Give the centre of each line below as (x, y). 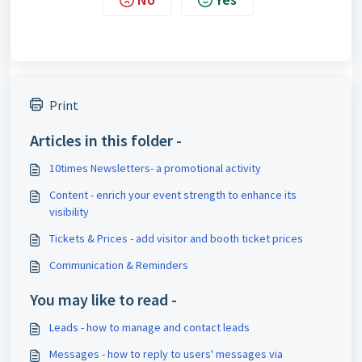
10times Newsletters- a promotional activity (155, 168)
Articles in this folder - (106, 140)
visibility (69, 211)
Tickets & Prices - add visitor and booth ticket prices (176, 238)
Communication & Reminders (119, 265)
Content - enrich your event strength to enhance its (173, 194)
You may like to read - (103, 299)
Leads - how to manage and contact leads (149, 327)
